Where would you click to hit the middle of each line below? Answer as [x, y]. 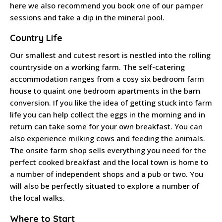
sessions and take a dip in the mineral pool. [87, 17]
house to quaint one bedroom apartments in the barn [105, 91]
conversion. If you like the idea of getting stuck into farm [111, 103]
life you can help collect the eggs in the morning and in [108, 115]
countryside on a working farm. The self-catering [97, 67]
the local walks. [37, 198]
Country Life [36, 38]
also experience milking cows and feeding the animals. [108, 139]
